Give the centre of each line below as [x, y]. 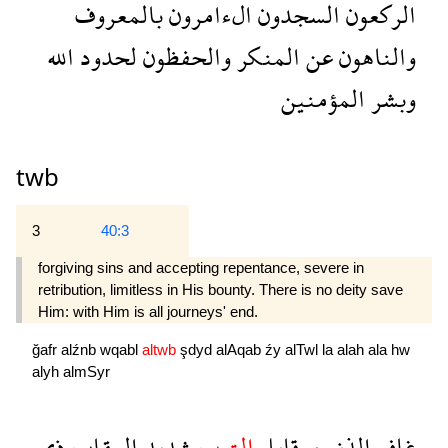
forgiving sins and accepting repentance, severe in [201, 268]
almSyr [86, 371]
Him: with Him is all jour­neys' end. [148, 312]
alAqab [240, 349]
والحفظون [184, 57]
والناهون [374, 57]
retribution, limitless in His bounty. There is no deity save [220, 290]
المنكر [265, 57]
